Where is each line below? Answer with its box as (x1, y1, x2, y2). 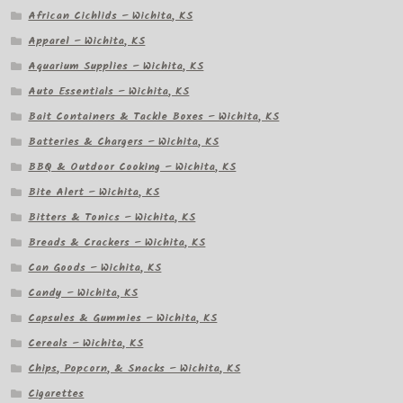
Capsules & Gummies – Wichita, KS (28, 309, 218, 327)
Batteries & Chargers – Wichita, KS (28, 133, 219, 150)
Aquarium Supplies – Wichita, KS (28, 58, 204, 76)
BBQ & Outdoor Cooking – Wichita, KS (28, 157, 237, 175)
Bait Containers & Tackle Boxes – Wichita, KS (28, 108, 280, 126)
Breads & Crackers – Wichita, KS (28, 233, 206, 251)
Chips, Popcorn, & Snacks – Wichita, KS (28, 359, 241, 377)
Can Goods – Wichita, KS (28, 258, 162, 276)
